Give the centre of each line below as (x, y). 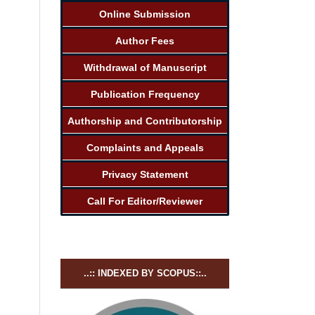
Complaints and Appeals (145, 147)
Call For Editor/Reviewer (145, 201)
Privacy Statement (145, 174)
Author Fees (145, 40)
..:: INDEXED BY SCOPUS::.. (145, 273)
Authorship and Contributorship (145, 121)
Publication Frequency (145, 94)
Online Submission (145, 14)
